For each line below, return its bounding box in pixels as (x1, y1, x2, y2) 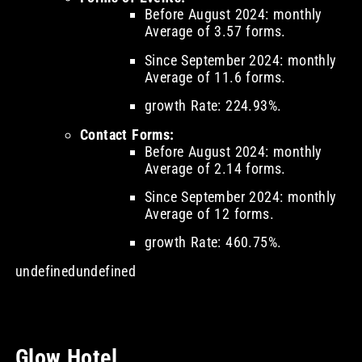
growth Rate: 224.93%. (144, 97, 282, 115)
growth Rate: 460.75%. (144, 234, 282, 251)
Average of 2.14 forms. (144, 159, 286, 177)
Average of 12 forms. (144, 204, 274, 222)
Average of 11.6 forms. (144, 68, 286, 86)
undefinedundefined (15, 262, 137, 280)
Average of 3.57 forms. (144, 23, 286, 40)
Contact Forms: (79, 125, 175, 143)
